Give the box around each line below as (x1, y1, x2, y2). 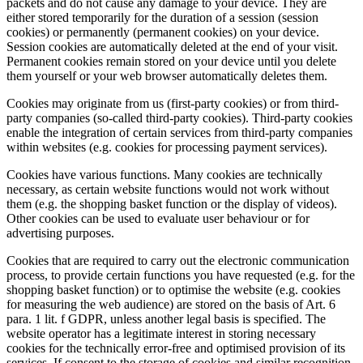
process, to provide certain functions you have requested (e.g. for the (6, 267, 355, 282)
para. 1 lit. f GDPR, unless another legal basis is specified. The (6, 311, 326, 326)
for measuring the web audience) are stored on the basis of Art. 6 (6, 297, 335, 311)
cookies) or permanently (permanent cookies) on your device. (6, 24, 319, 39)
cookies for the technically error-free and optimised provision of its (6, 340, 345, 355)
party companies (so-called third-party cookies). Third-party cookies (6, 110, 352, 125)
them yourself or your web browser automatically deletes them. (6, 68, 327, 83)
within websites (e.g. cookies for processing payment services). (6, 139, 327, 154)
